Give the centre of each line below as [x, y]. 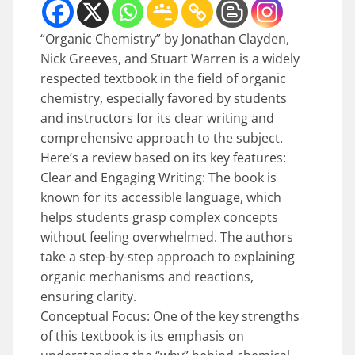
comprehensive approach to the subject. [162, 137]
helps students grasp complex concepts [159, 217]
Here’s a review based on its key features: [163, 157]
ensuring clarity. [88, 296]
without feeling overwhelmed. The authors [167, 237]
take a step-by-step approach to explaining [168, 256]
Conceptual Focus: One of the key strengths [170, 316]
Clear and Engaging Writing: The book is [158, 177]
